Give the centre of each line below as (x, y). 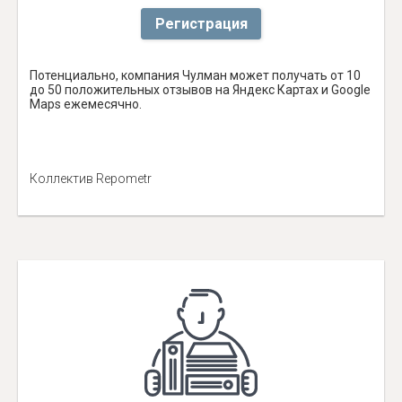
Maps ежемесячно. (86, 105)
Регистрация (201, 23)
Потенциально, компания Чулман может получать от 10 (195, 76)
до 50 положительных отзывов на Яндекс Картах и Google (200, 90)
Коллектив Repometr (91, 179)
